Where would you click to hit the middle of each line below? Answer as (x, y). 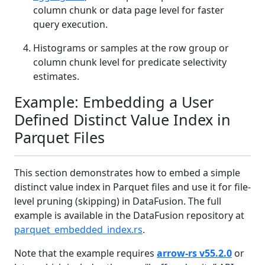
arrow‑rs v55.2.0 (194, 253)
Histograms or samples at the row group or (131, 48)
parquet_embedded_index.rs (78, 229)
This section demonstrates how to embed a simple (127, 172)
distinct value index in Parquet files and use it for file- (132, 187)
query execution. (70, 24)
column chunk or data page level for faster (129, 10)
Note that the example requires (85, 253)
